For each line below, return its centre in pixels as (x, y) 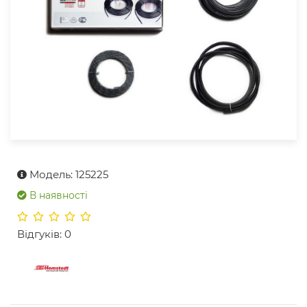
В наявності (59, 196)
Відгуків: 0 (44, 234)
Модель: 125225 (69, 175)
